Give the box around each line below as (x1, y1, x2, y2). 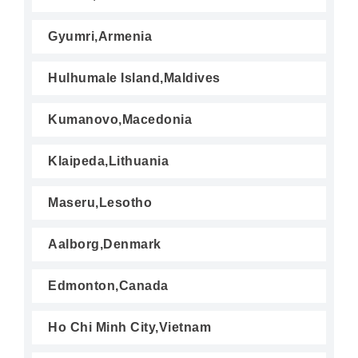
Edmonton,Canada (48, 279, 169, 292)
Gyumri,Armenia (48, 30, 152, 43)
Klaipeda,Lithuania (48, 154, 169, 168)
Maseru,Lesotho (48, 196, 152, 209)
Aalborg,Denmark (48, 237, 161, 251)
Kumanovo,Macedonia (48, 113, 192, 126)
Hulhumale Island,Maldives (48, 71, 221, 85)
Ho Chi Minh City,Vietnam (48, 320, 211, 334)
